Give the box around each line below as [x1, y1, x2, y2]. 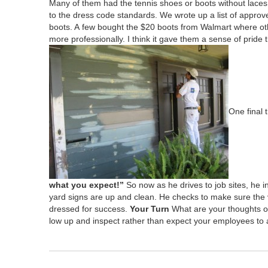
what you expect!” [49, 180, 124, 190]
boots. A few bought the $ [49, 22, 145, 32]
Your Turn [130, 204, 169, 214]
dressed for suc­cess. [49, 204, 130, 214]
